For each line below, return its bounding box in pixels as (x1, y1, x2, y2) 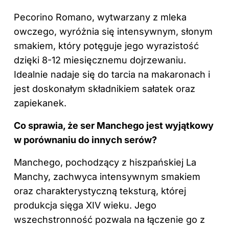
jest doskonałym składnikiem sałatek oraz (14, 83, 195, 95)
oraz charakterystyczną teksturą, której (14, 186, 186, 197)
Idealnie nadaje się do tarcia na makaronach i (14, 69, 210, 80)
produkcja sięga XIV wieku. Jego (14, 200, 156, 211)
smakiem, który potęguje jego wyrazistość (14, 40, 199, 52)
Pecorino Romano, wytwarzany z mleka (14, 12, 187, 23)
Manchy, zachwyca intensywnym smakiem (14, 171, 200, 182)
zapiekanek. (14, 98, 66, 109)
